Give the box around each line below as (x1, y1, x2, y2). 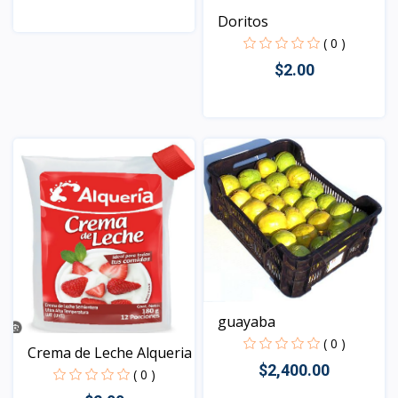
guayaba (218, 312, 275, 332)
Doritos (218, 12, 268, 32)
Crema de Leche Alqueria (28, 343, 192, 363)
